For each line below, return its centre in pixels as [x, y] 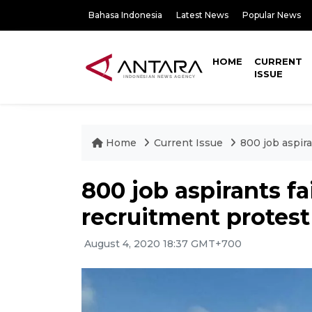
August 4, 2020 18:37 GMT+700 [162, 244]
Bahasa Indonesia [125, 15]
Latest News [202, 15]
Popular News [272, 15]
